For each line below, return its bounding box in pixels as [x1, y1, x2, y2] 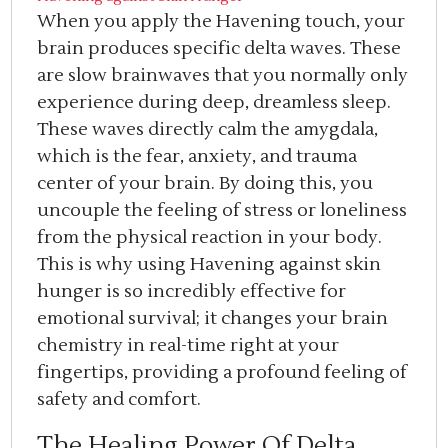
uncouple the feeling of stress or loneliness [37, 199, 408, 223]
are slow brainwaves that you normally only [37, 64, 409, 88]
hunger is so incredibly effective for [37, 280, 347, 304]
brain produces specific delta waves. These [37, 37, 402, 61]
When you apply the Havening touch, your [37, 10, 406, 34]
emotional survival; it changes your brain [37, 307, 389, 331]
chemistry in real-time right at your [37, 334, 340, 358]
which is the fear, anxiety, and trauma [37, 145, 358, 169]
